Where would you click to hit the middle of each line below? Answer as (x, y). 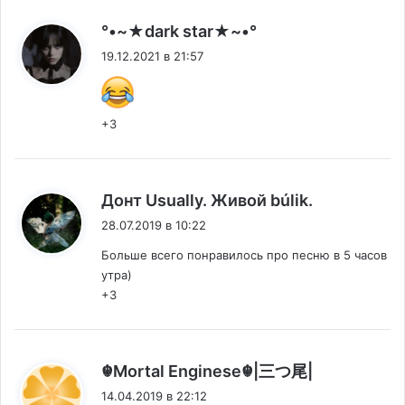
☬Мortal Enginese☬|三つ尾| (207, 372)
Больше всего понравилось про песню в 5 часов (244, 255)
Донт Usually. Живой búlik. (207, 201)
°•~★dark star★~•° (179, 32)
